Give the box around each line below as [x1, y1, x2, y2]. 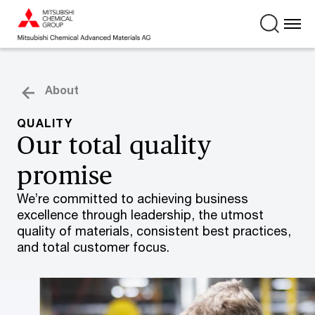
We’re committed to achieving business [17, 191, 248, 206]
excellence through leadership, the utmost [17, 207, 264, 222]
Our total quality [17, 130, 212, 160]
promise [17, 160, 113, 190]
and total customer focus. [17, 239, 169, 255]
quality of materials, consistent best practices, [17, 223, 291, 238]
